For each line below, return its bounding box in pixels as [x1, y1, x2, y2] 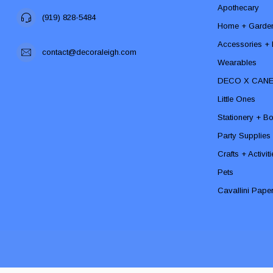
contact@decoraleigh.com [42, 47, 136, 57]
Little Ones [218, 94, 255, 104]
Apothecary [218, 2, 259, 12]
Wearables [218, 57, 257, 67]
